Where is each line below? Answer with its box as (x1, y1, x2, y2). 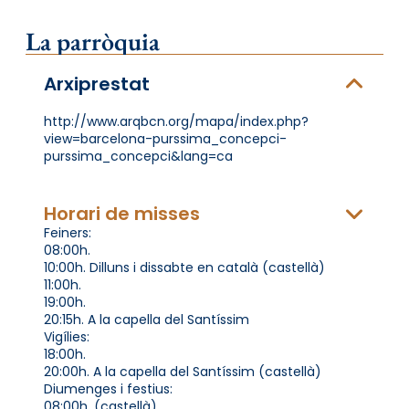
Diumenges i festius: (44, 379, 173, 398)
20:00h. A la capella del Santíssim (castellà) (44, 362, 321, 381)
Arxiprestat (44, 70, 150, 97)
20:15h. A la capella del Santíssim (44, 309, 249, 329)
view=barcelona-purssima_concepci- (44, 129, 287, 148)
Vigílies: (44, 327, 89, 346)
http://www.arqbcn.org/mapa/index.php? (44, 111, 309, 131)
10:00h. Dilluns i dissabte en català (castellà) (44, 257, 325, 277)
